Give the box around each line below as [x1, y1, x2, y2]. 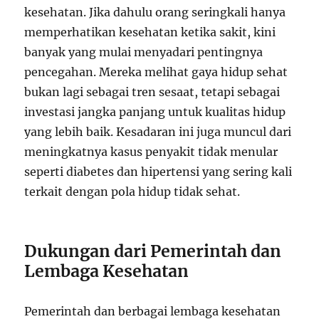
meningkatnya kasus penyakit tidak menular [24, 144, 278, 159]
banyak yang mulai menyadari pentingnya [24, 44, 263, 59]
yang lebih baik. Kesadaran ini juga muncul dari [24, 124, 292, 139]
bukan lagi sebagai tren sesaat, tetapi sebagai [24, 84, 281, 99]
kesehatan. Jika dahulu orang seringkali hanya [24, 4, 286, 19]
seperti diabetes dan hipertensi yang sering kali [24, 164, 293, 179]
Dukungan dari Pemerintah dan [24, 240, 282, 261]
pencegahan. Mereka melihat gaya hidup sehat [24, 64, 288, 79]
